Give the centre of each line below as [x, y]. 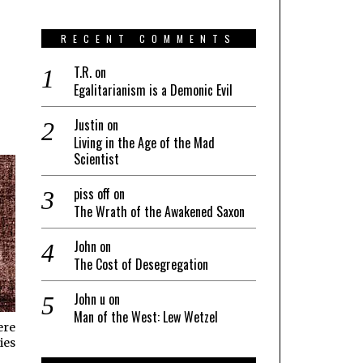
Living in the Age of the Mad [144, 142]
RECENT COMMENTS [149, 38]
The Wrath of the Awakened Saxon [159, 211]
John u [90, 299]
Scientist [96, 158]
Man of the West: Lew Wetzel [146, 316]
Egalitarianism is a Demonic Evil [153, 90]
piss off [92, 193]
